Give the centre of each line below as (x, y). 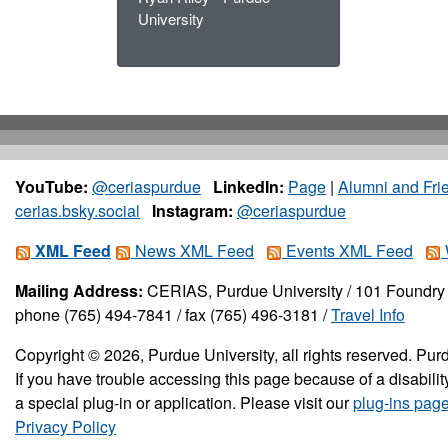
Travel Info (368, 315)
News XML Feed (192, 251)
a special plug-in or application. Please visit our (184, 403)
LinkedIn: (248, 187)
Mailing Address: (79, 291)
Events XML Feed (347, 251)
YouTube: (51, 187)
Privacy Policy (65, 427)
